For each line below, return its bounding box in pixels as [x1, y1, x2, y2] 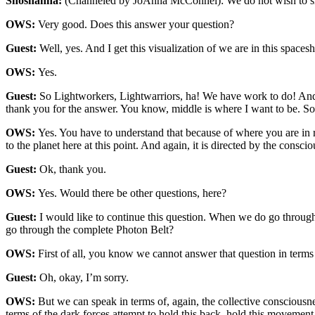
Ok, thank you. [39, 162, 109, 175]
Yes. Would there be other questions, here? [38, 186, 229, 199]
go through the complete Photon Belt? [6, 223, 176, 236]
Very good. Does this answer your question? [38, 18, 237, 30]
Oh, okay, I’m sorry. [39, 271, 131, 283]
